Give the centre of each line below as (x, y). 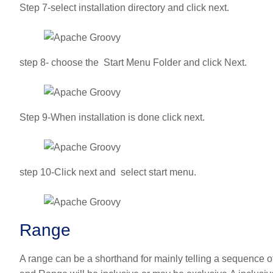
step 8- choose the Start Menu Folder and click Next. (133, 63)
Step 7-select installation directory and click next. (124, 8)
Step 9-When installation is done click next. (112, 118)
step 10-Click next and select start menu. (108, 172)
